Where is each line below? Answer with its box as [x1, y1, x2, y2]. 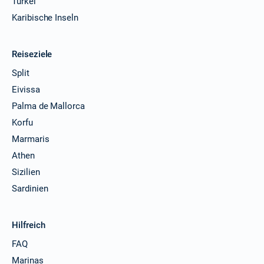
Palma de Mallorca [12, 100, 85, 111]
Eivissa [12, 84, 40, 95]
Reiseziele [12, 48, 52, 60]
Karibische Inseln [12, 12, 78, 23]
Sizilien [12, 166, 40, 177]
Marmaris [12, 133, 49, 144]
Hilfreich [12, 219, 45, 230]
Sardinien [12, 183, 48, 194]
